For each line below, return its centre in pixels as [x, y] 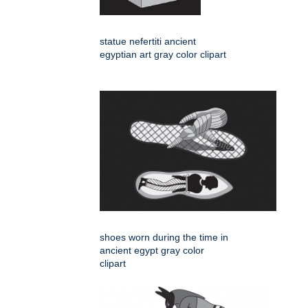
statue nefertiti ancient [148, 42]
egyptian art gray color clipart [163, 55]
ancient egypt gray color [152, 251]
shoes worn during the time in [164, 238]
